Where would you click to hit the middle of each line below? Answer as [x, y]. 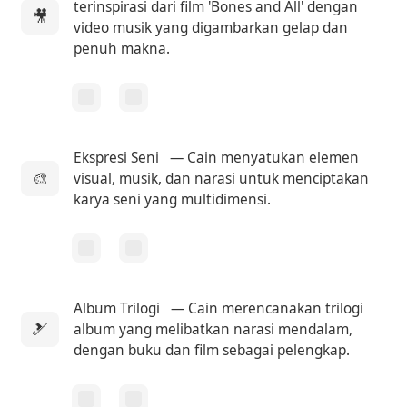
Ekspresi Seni [117, 157]
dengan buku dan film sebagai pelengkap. [212, 350]
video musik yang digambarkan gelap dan [211, 27]
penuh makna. [122, 48]
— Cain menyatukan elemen [263, 157]
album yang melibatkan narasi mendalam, [213, 329]
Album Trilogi [117, 308]
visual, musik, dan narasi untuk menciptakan [222, 178]
